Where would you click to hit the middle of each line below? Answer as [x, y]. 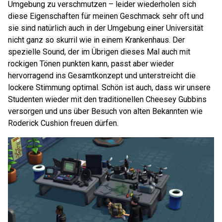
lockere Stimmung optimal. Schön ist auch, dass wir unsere [109, 87]
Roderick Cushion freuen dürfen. [63, 123]
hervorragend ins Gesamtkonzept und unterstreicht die [102, 75]
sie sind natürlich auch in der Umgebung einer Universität [106, 28]
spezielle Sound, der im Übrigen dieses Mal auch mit [99, 52]
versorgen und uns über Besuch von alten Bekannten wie [105, 111]
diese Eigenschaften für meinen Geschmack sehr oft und [106, 16]
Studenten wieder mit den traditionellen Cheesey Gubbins [107, 99]
